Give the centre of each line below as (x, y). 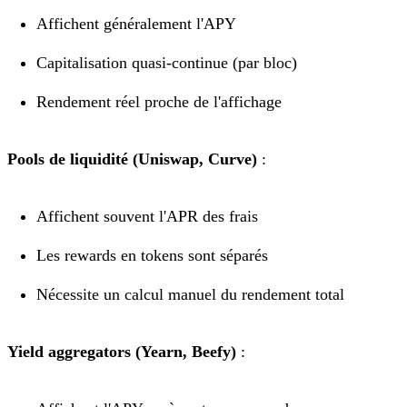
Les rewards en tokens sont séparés (152, 255)
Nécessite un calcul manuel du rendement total (190, 294)
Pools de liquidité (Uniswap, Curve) (132, 159)
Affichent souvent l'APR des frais (147, 216)
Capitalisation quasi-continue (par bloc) (167, 62)
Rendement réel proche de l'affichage (159, 101)
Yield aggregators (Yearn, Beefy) (122, 351)
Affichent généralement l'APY (136, 23)
